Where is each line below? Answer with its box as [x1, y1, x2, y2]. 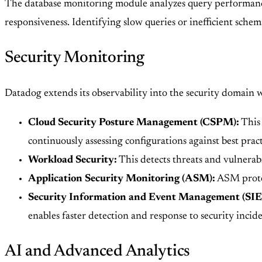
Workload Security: [28, 155, 117, 166]
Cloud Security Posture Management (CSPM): [28, 118, 239, 129]
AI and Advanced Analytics [5, 243, 190, 260]
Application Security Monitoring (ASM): [28, 174, 215, 185]
